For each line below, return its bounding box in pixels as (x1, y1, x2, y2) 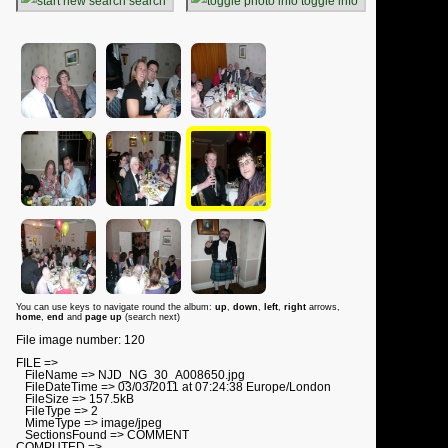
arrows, (306, 302, 340, 313)
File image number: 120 (16, 333, 145, 346)
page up (85, 312, 125, 323)
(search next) (125, 312, 180, 323)
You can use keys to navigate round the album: (16, 302, 215, 313)
